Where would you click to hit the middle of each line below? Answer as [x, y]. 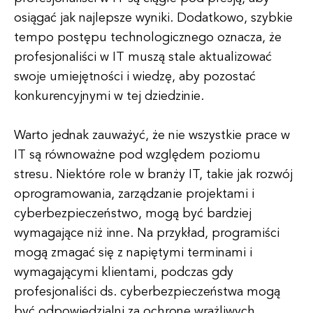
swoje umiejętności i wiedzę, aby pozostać [135, 77]
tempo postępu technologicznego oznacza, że [148, 38]
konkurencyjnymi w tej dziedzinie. [109, 96]
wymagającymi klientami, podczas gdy [124, 272]
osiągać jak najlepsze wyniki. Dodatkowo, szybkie [153, 18]
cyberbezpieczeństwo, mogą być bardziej [133, 214]
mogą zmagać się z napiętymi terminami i [133, 253]
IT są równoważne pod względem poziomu [137, 155]
